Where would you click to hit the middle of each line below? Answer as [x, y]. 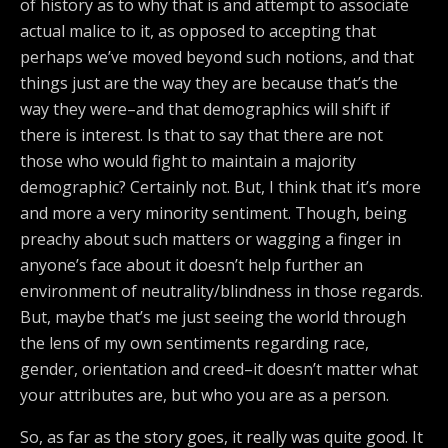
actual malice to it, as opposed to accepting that [198, 31]
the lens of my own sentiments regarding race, [194, 343]
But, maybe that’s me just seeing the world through [213, 317]
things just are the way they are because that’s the [209, 83]
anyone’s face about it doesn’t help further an [191, 265]
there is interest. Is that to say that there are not [201, 135]
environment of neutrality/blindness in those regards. [221, 291]
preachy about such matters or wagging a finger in [210, 239]
